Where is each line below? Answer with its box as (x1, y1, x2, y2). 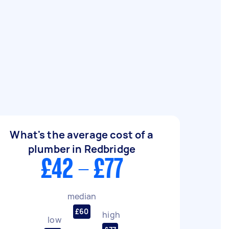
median (67, 190, 97, 202)
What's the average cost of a (10, 128, 154, 142)
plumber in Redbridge (28, 142, 135, 156)
